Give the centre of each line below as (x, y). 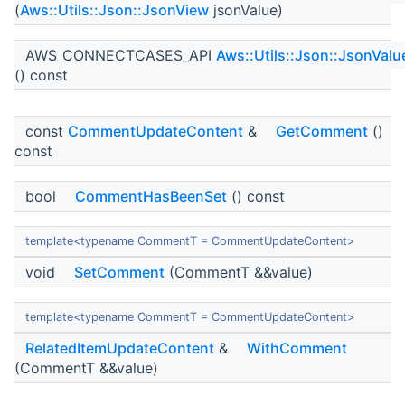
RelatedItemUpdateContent (120, 348)
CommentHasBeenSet (151, 197)
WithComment (297, 348)
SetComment (119, 273)
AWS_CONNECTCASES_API (121, 56)
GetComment (322, 132)
